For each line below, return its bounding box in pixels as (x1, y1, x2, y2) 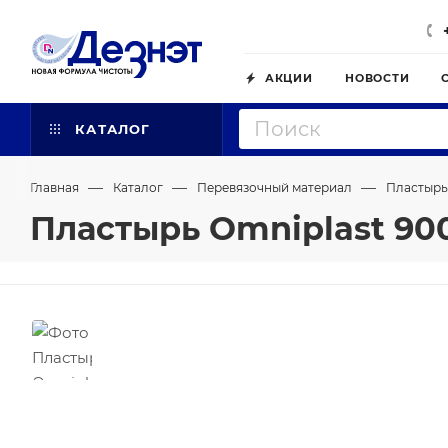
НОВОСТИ (345, 71, 410, 85)
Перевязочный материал (197, 180, 352, 195)
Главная (30, 180, 79, 195)
